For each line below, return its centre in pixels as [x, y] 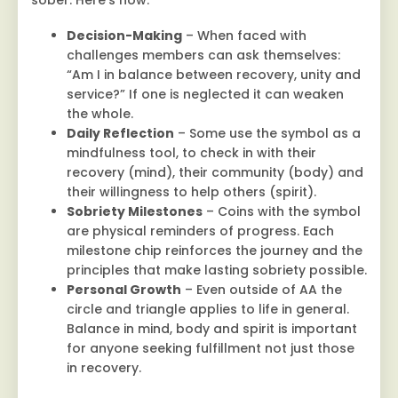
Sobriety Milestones [135, 212]
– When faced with [244, 36]
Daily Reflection [120, 134]
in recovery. [104, 368]
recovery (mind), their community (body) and [215, 173]
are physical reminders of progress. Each [200, 231]
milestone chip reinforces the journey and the [215, 251]
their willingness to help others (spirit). [191, 192]
